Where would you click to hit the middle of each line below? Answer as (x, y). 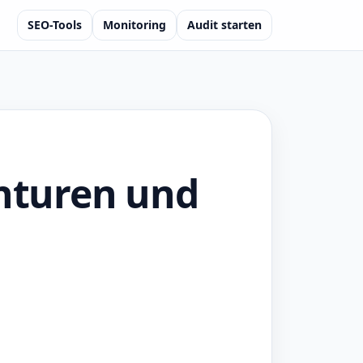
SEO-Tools (55, 25)
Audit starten (224, 25)
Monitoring (135, 25)
